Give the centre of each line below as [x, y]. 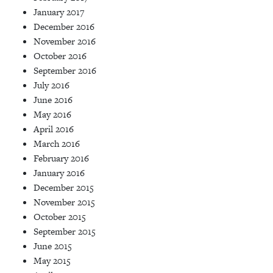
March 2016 [57, 144]
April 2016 [54, 129]
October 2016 [60, 56]
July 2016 [51, 85]
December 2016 [64, 27]
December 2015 [64, 188]
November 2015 [64, 202]
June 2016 [53, 100]
